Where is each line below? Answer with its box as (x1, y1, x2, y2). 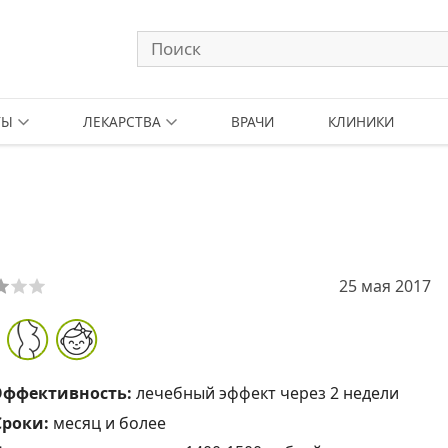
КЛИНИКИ (328, 112, 395, 131)
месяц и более (52, 411, 166, 434)
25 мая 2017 (339, 275, 431, 297)
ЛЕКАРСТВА (82, 112, 161, 131)
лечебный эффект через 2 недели (135, 382, 399, 405)
